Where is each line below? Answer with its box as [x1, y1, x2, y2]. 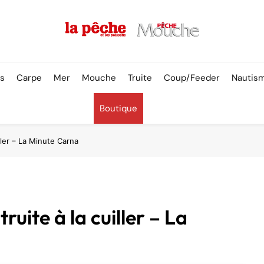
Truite [128, 72, 153, 84]
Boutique [100, 103, 138, 114]
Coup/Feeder [164, 72, 220, 84]
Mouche [82, 72, 117, 84]
